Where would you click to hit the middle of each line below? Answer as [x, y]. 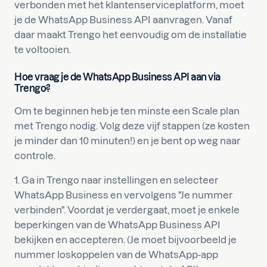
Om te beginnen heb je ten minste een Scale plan [127, 111]
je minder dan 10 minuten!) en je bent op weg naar [128, 140]
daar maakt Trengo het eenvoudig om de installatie [131, 34]
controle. [35, 155]
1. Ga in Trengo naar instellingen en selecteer [117, 180]
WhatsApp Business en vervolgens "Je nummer [124, 195]
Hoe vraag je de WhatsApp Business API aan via [117, 77]
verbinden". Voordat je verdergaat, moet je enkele [127, 209]
